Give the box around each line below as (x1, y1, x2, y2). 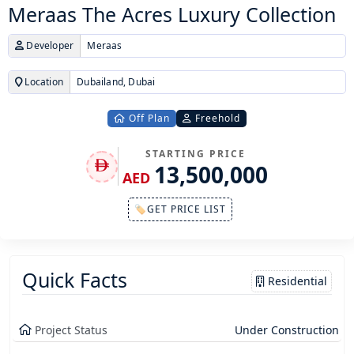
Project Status (35, 322, 108, 338)
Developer (24, 39, 74, 53)
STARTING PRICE (145, 147, 246, 161)
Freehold (192, 111, 240, 126)
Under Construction (234, 322, 339, 338)
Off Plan (126, 111, 170, 126)
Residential (265, 273, 327, 288)
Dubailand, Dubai (77, 75, 156, 89)
